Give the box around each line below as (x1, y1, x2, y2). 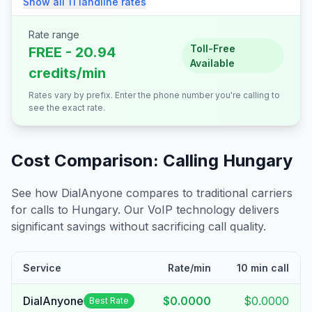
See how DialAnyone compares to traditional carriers (11, 186, 292, 200)
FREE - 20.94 (29, 44, 116, 61)
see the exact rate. (29, 102, 105, 113)
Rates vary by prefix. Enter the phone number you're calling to (29, 90, 280, 100)
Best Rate (89, 295, 129, 306)
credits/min (29, 65, 106, 81)
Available (190, 56, 235, 69)
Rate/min (168, 262, 211, 274)
